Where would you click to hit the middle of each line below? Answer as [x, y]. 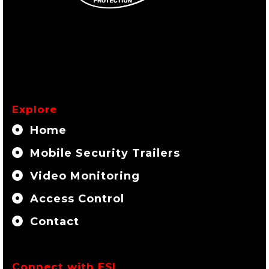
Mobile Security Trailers [105, 153]
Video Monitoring [85, 176]
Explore [35, 109]
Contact [55, 221]
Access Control [77, 198]
